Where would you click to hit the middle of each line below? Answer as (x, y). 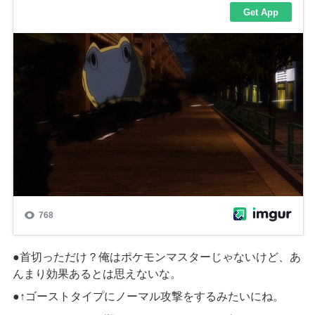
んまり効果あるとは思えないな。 (97, 274)
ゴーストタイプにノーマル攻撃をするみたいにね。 (154, 297)
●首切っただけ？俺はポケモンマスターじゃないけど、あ (156, 257)
